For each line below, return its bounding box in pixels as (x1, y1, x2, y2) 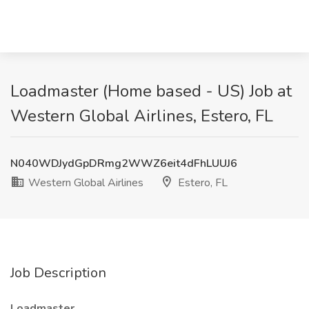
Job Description (10, 263, 106, 282)
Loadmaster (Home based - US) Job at (10, 80, 292, 102)
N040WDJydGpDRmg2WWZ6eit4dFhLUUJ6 (10, 156, 237, 171)
